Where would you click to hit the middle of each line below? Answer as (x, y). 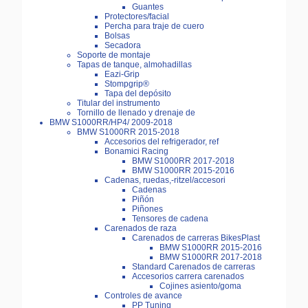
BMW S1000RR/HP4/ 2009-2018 (111, 123)
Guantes (148, 7)
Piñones (147, 209)
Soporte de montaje (114, 55)
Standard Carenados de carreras (194, 267)
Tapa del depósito (138, 94)
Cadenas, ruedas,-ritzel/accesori (165, 180)
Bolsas (117, 36)
